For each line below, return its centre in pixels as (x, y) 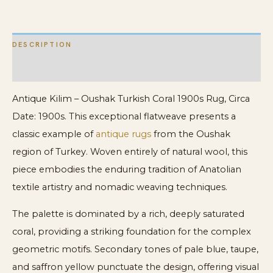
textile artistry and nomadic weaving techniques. (120, 187)
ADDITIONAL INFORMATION (72, 69)
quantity (28, 13)
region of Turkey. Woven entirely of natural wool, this (130, 152)
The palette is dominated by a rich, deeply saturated (128, 214)
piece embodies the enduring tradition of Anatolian (127, 170)
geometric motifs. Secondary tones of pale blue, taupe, (135, 249)
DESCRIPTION (42, 45)
